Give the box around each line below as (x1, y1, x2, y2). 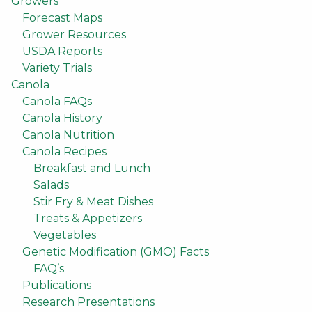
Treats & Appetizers (33, 212, 142, 225)
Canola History (22, 111, 102, 125)
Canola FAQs (22, 95, 92, 108)
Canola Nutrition (22, 128, 114, 141)
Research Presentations (22, 295, 155, 309)
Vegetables (33, 228, 96, 242)
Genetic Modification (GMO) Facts (22, 245, 209, 258)
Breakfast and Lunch (33, 162, 150, 175)
